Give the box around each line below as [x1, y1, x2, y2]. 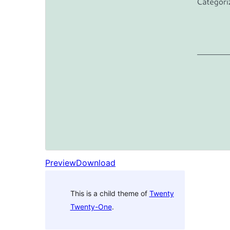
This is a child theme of [70, 188, 149, 198]
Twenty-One [70, 202, 112, 211]
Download [76, 158, 116, 168]
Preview [45, 158, 76, 168]
